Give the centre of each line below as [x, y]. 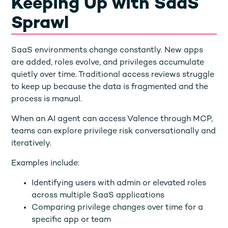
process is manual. [47, 99]
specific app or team [72, 220]
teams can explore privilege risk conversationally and [114, 131]
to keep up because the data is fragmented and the [110, 87]
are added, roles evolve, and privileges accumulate [108, 63]
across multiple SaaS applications [98, 195]
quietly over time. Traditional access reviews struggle [113, 75]
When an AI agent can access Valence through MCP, [112, 119]
